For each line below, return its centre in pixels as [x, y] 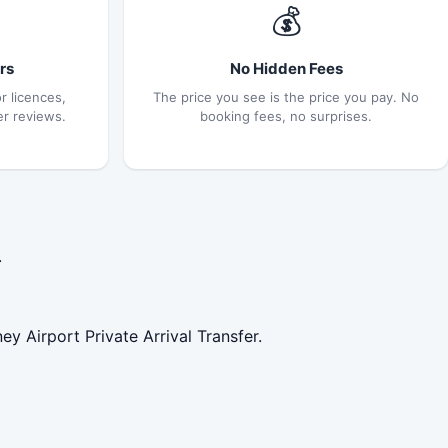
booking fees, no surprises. [286, 115]
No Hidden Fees [286, 68]
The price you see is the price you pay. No [286, 96]
